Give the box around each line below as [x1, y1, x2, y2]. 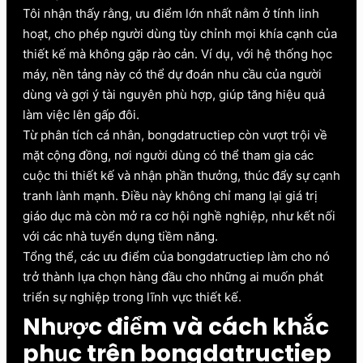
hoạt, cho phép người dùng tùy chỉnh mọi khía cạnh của [23, 25, 337, 41]
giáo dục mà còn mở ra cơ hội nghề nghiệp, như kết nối [23, 207, 335, 224]
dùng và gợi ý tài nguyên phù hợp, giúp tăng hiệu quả [23, 86, 325, 102]
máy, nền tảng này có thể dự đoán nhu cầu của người [23, 66, 322, 82]
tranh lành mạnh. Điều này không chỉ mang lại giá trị [23, 187, 318, 203]
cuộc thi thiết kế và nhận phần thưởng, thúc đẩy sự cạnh [23, 167, 340, 183]
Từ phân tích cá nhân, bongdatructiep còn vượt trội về [23, 126, 327, 143]
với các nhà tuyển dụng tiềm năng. [23, 228, 218, 244]
